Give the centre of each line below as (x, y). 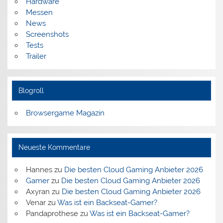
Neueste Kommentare (54, 147)
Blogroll (31, 90)
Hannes (39, 169)
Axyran (38, 191)
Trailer (36, 56)
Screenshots (47, 34)
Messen (39, 12)
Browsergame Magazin (65, 113)
